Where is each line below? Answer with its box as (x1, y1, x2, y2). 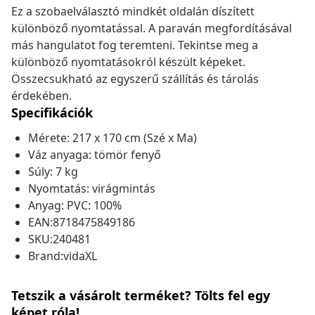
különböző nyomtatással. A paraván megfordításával (11, 20, 292, 37)
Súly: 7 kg (28, 164, 78, 180)
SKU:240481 (28, 231, 91, 247)
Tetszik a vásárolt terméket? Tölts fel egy (11, 287, 270, 304)
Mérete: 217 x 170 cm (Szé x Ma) (28, 130, 197, 146)
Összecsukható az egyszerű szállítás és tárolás (11, 71, 259, 87)
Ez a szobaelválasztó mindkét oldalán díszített (11, 4, 255, 20)
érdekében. (11, 88, 72, 104)
